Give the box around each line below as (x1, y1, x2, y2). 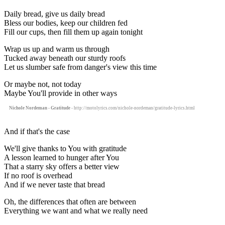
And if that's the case (4, 127, 70, 136)
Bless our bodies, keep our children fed (4, 18, 128, 27)
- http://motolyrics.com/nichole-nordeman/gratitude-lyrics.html (70, 105, 195, 110)
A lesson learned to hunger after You (4, 153, 119, 162)
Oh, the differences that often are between (4, 197, 136, 206)
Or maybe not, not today (4, 79, 81, 88)
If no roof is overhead (4, 171, 72, 180)
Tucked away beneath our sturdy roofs (4, 53, 126, 62)
